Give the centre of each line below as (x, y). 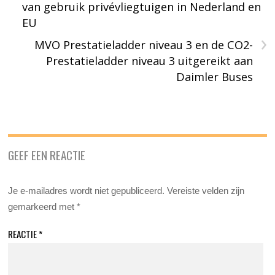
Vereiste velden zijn (206, 190)
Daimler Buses (214, 76)
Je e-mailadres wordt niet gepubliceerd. (87, 190)
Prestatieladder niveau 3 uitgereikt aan (149, 60)
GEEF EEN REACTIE (47, 154)
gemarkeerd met (43, 206)
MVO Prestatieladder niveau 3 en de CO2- (143, 45)
